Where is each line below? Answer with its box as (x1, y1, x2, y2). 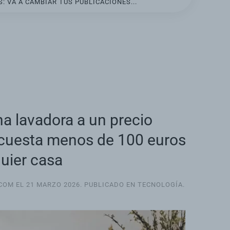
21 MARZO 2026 (26, 181, 80, 189)
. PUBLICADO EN (80, 181, 138, 189)
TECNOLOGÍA (138, 181, 183, 189)
